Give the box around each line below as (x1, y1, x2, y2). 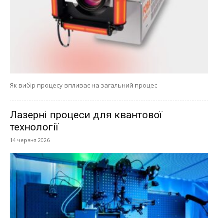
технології (10, 121, 58, 133)
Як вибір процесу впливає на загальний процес (10, 80, 157, 90)
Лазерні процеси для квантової (10, 109, 162, 121)
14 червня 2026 (10, 136, 50, 144)
